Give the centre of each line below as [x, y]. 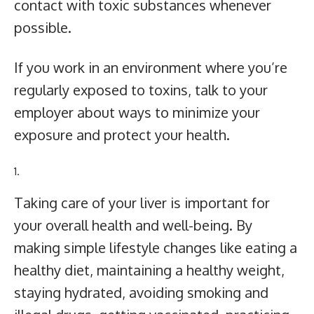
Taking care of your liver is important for [142, 203]
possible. [43, 28]
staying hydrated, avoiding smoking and [141, 293]
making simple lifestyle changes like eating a [156, 248]
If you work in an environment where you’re [151, 68]
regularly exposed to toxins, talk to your [141, 90]
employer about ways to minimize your [137, 112]
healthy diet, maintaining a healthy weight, [149, 270]
